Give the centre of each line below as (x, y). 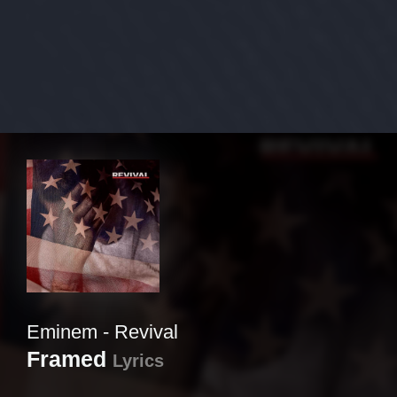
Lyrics (138, 361)
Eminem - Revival (102, 332)
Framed (66, 359)
